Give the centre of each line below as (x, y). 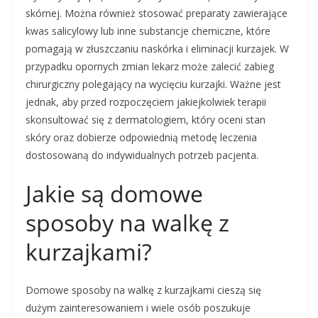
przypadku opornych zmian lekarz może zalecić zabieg (150, 67)
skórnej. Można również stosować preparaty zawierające (157, 13)
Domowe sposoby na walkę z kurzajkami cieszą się (143, 290)
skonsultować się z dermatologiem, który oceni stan (146, 120)
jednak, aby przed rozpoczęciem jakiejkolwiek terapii (146, 102)
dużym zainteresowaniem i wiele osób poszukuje (138, 308)
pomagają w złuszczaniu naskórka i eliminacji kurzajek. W (157, 49)
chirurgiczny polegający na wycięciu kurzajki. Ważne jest (153, 84)
